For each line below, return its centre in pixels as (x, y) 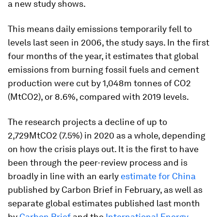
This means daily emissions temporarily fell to (100, 29)
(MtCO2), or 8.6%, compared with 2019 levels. (98, 97)
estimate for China (158, 176)
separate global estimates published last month (104, 203)
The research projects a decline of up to (87, 122)
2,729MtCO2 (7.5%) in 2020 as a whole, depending (107, 135)
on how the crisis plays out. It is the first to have (103, 149)
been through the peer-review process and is (98, 163)
